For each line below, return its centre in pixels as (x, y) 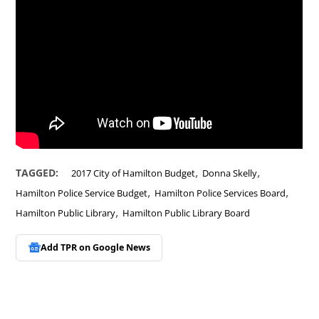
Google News (121, 248)
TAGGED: (37, 172)
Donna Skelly (230, 173)
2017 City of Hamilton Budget (134, 173)
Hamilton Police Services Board (220, 193)
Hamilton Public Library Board (187, 213)
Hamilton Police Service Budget (82, 193)
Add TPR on (66, 248)
